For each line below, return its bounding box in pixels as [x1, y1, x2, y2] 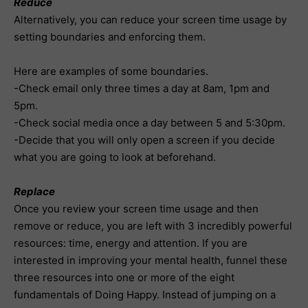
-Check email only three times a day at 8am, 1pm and [14, 82, 269, 95]
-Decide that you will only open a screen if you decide [14, 133, 275, 146]
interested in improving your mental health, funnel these [14, 254, 287, 267]
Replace [14, 185, 55, 198]
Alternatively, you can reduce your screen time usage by [14, 13, 287, 26]
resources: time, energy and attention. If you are [14, 236, 247, 250]
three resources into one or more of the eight [14, 271, 234, 284]
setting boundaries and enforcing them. [14, 30, 208, 43]
